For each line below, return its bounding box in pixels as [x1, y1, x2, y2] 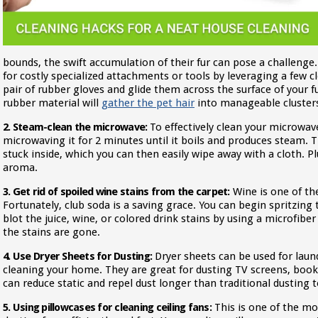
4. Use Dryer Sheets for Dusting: [3, 250, 152, 263]
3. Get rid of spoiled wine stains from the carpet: [3, 185, 230, 198]
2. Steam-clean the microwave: [3, 121, 148, 133]
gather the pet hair [102, 97, 194, 109]
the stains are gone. [3, 226, 100, 238]
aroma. [3, 161, 38, 174]
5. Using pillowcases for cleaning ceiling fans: [3, 301, 212, 314]
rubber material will [3, 97, 102, 109]
